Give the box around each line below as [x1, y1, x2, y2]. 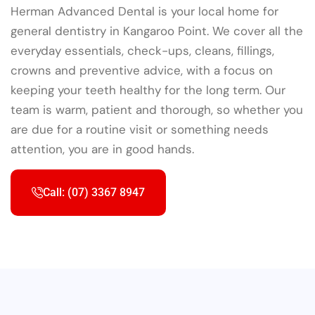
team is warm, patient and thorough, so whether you [11, 102, 303, 118]
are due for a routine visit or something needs [11, 122, 269, 138]
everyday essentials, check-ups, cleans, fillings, [11, 43, 274, 59]
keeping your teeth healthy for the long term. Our [11, 82, 285, 98]
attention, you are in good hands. [11, 141, 194, 157]
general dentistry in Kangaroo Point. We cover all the [11, 23, 303, 39]
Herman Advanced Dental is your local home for [11, 4, 278, 20]
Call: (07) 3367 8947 [43, 186, 145, 200]
